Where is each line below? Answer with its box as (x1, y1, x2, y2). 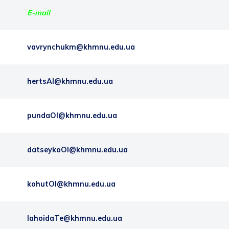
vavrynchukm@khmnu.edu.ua (27, 42, 135, 52)
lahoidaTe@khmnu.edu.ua (27, 214, 122, 223)
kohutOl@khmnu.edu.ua (27, 179, 116, 189)
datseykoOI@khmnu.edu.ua (27, 145, 128, 154)
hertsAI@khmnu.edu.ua (27, 77, 113, 86)
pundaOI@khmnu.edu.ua (27, 111, 117, 120)
